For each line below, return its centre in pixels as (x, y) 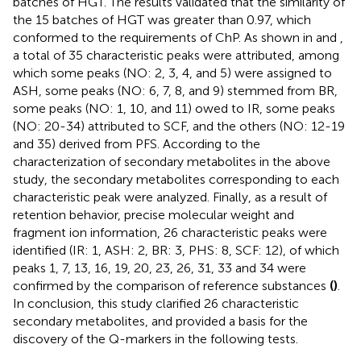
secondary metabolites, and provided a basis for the (160, 322)
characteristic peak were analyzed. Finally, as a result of (170, 197)
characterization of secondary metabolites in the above (172, 162)
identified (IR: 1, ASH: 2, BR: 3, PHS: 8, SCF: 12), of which (176, 251)
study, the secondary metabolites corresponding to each (176, 180)
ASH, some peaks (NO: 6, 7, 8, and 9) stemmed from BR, (175, 91)
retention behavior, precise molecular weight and (154, 215)
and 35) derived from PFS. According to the (137, 144)
